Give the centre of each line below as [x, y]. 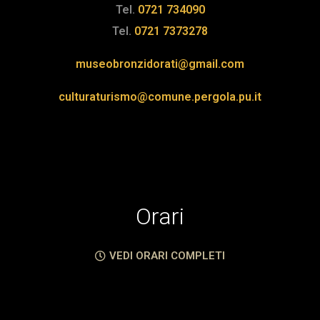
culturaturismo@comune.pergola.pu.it [160, 96]
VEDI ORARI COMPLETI [167, 255]
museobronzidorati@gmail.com [160, 64]
